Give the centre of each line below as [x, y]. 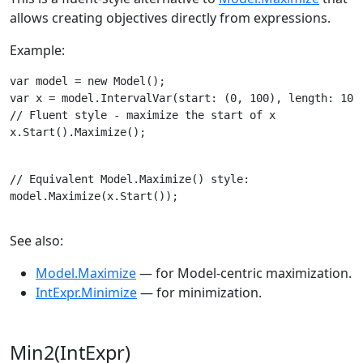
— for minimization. [199, 293]
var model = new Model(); [88, 81]
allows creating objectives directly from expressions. [170, 18]
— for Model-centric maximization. [244, 273]
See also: [36, 241]
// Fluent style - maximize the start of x [143, 115]
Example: [37, 51]
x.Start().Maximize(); [78, 132]
